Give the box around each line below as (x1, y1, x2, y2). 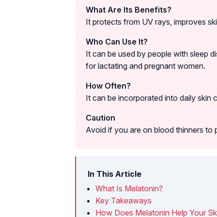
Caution (86, 112, 115, 123)
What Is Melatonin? (95, 183, 163, 193)
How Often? (86, 80, 131, 91)
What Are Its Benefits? (86, 4, 171, 15)
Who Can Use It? (86, 36, 148, 46)
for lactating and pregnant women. (86, 61, 205, 71)
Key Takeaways (95, 195, 152, 205)
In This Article (88, 169, 141, 179)
